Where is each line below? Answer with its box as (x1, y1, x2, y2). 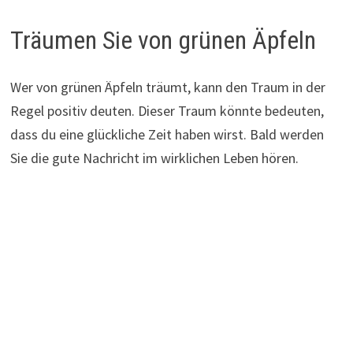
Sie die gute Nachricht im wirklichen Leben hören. (9, 149, 299, 168)
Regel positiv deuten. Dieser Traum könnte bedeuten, (9, 102, 324, 121)
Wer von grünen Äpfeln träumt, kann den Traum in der (9, 78, 325, 97)
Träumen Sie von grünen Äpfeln (9, 24, 316, 55)
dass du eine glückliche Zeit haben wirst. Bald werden (9, 125, 324, 144)
